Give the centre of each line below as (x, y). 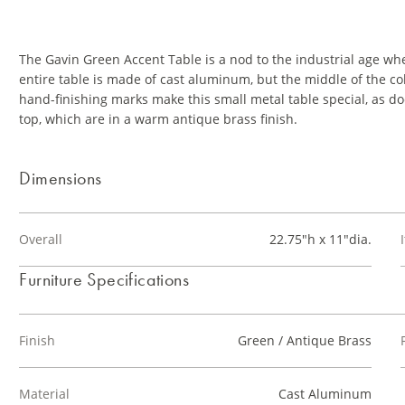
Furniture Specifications (104, 279)
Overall (41, 239)
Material (45, 394)
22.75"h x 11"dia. (320, 239)
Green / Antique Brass (304, 340)
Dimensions (61, 178)
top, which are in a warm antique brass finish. (159, 119)
